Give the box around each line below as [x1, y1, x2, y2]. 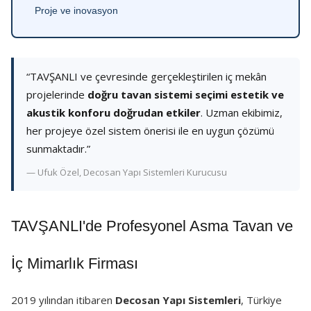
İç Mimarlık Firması [11, 255, 138, 272]
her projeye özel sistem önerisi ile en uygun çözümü [26, 124, 274, 137]
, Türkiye [241, 293, 282, 307]
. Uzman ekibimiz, [201, 106, 283, 119]
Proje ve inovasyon [35, 5, 118, 16]
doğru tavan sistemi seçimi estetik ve [87, 87, 284, 101]
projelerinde [26, 87, 87, 101]
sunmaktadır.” [26, 142, 90, 155]
